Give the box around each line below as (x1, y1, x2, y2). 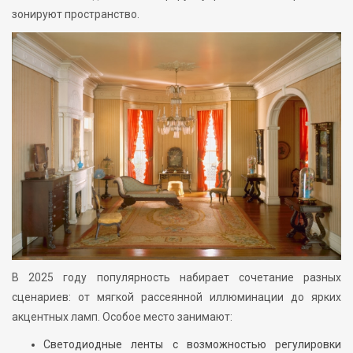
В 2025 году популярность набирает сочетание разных (12, 270, 341, 284)
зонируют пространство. (12, 8, 139, 21)
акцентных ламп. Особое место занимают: (12, 310, 232, 323)
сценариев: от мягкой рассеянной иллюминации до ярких (12, 290, 341, 303)
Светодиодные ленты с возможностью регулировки (43, 337, 341, 351)
